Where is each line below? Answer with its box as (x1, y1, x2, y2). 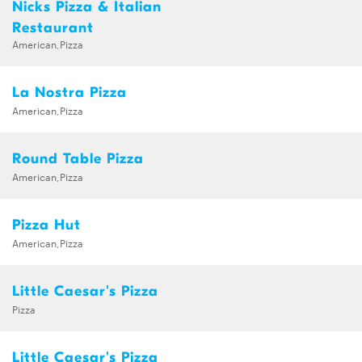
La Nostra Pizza (12, 84, 127, 102)
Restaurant (12, 19, 94, 37)
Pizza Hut (12, 217, 81, 234)
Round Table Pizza (12, 150, 144, 168)
